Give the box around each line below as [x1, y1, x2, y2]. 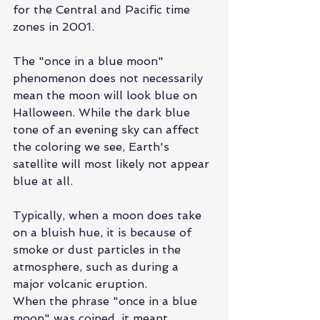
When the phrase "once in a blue [13, 294, 201, 309]
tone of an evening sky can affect [13, 123, 203, 137]
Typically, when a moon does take [13, 209, 205, 223]
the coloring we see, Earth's [13, 140, 173, 154]
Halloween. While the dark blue [13, 106, 194, 120]
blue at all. [13, 174, 73, 189]
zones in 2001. [13, 20, 94, 34]
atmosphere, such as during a [13, 260, 182, 274]
